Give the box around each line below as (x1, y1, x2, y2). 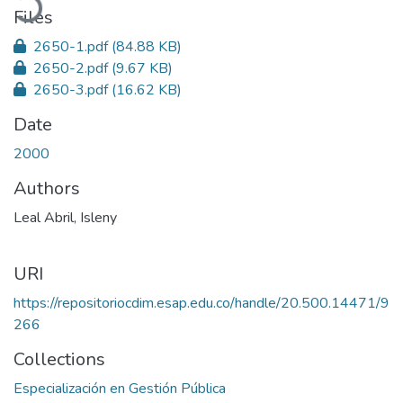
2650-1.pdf (30, 36, 112, 57)
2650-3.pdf (30, 79, 112, 100)
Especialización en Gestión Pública (13, 378, 226, 399)
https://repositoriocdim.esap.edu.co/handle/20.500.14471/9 (13, 292, 390, 313)
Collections (13, 346, 105, 372)
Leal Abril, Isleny (13, 207, 117, 228)
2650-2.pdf (30, 58, 112, 78)
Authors (13, 175, 80, 201)
